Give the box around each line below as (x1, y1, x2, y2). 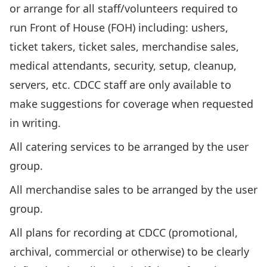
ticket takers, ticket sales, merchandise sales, (10, 39, 239, 54)
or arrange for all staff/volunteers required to (10, 1, 238, 15)
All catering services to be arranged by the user (10, 139, 249, 154)
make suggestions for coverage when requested (10, 97, 253, 111)
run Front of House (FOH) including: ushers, (10, 20, 228, 35)
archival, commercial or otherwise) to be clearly (10, 244, 249, 259)
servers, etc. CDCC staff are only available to (10, 77, 231, 92)
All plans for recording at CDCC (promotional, (10, 225, 238, 240)
